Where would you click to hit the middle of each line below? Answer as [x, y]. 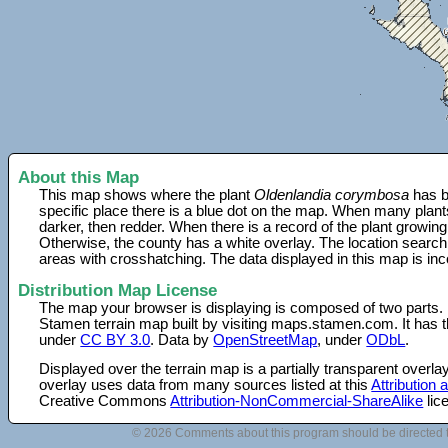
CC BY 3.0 [115, 339]
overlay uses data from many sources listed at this [205, 384]
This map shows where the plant [147, 195]
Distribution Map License [117, 289]
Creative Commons [105, 400]
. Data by [182, 339]
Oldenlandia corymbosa [332, 195]
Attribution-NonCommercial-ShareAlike [297, 400]
